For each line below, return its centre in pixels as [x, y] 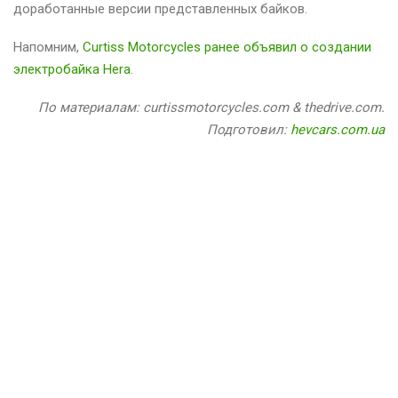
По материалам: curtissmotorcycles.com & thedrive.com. [211, 108]
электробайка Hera [72, 70]
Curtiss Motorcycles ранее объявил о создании [227, 48]
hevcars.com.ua [338, 130]
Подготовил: [249, 130]
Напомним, [48, 48]
